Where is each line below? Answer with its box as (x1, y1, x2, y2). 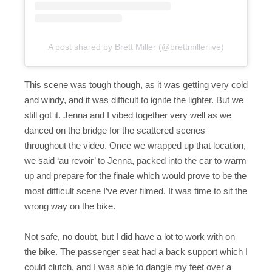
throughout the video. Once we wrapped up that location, (24, 140, 246, 151)
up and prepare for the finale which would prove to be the (24, 170, 246, 181)
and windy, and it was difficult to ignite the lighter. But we (24, 94, 243, 105)
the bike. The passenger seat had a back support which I (24, 246, 248, 257)
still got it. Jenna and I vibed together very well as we (24, 109, 231, 120)
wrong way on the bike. (24, 200, 115, 211)
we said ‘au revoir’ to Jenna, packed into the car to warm (24, 155, 246, 166)
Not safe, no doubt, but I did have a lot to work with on (24, 231, 235, 242)
